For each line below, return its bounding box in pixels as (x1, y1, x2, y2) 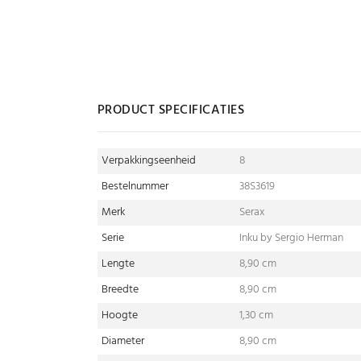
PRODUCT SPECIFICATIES (98, 100, 245, 121)
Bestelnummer (102, 177, 168, 196)
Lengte (102, 255, 135, 273)
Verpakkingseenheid (102, 151, 196, 170)
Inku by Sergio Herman (239, 229, 343, 247)
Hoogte (102, 306, 138, 325)
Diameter (102, 332, 144, 351)
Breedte (102, 280, 139, 299)
